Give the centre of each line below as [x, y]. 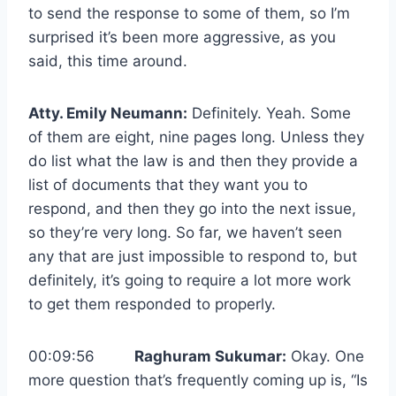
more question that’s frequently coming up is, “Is [198, 381]
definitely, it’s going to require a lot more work [190, 281]
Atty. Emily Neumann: [108, 114]
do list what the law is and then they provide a [193, 161]
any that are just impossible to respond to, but [193, 257]
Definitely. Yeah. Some [269, 114]
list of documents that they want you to [168, 185]
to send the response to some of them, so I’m [189, 14]
